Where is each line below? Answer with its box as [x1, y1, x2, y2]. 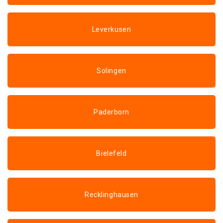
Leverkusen [92, 25, 131, 33]
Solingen [97, 67, 126, 75]
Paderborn [93, 108, 130, 116]
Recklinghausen [85, 191, 138, 199]
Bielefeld [96, 149, 127, 157]
